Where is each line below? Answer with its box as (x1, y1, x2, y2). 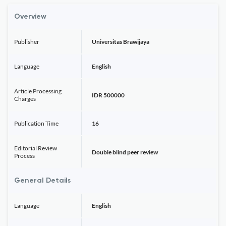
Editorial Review (14, 144, 57, 152)
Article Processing (14, 87, 62, 95)
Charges (14, 95, 36, 102)
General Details (14, 177, 71, 184)
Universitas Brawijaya (92, 38, 149, 45)
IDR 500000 (92, 91, 125, 99)
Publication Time (14, 120, 59, 127)
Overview (14, 13, 46, 20)
